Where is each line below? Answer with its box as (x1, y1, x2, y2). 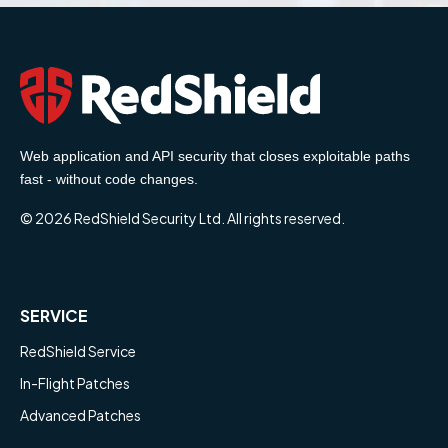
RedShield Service (20, 341, 136, 360)
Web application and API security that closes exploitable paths (20, 147, 410, 164)
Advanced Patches (20, 405, 141, 424)
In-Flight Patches (20, 373, 130, 392)
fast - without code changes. (20, 170, 198, 187)
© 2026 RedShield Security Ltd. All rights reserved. (20, 208, 345, 227)
